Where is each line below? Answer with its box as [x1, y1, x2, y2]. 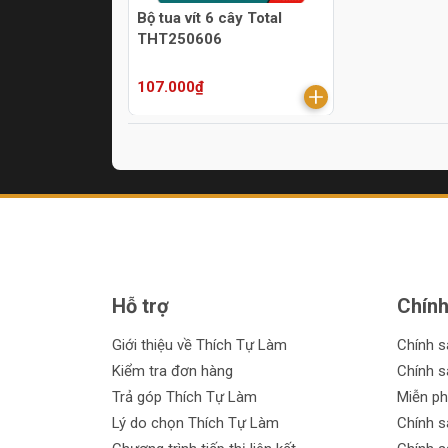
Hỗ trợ [112, 294, 169, 319]
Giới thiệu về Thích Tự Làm [112, 336, 287, 355]
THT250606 [137, 30, 222, 49]
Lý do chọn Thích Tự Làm [112, 414, 279, 433]
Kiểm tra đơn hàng [112, 362, 233, 381]
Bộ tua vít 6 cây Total [137, 9, 282, 28]
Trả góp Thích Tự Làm [112, 388, 257, 407]
